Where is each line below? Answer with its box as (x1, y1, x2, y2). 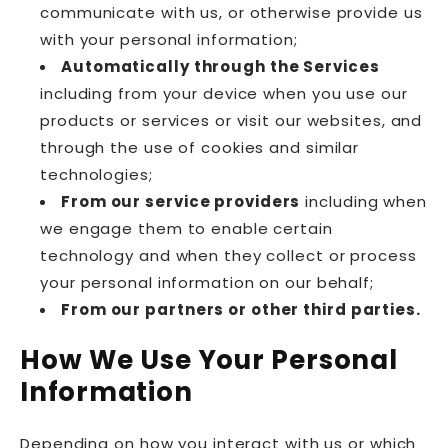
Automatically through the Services (61, 55, 380, 77)
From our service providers (61, 190, 301, 212)
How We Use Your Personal (20, 342, 398, 379)
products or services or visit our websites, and (40, 109, 423, 131)
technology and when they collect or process (40, 244, 417, 266)
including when (300, 190, 427, 212)
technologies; (40, 163, 153, 185)
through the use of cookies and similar (40, 136, 360, 158)
